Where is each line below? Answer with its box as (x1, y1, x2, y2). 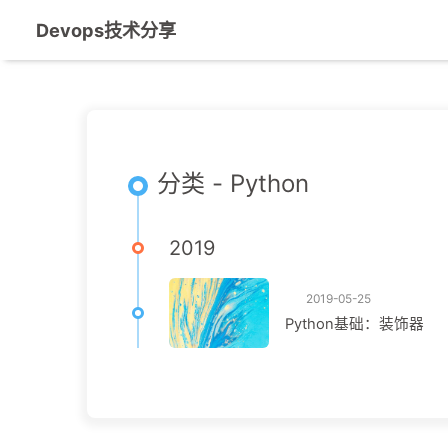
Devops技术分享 (36, 19, 176, 41)
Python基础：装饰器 (285, 315, 424, 333)
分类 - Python (157, 169, 309, 198)
